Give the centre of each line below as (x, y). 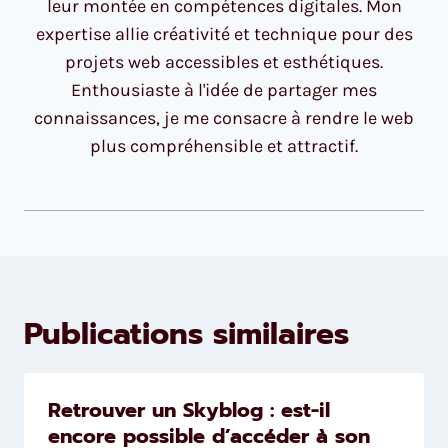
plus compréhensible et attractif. (224, 146)
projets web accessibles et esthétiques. (224, 62)
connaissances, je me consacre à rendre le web (224, 118)
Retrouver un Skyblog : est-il (189, 410)
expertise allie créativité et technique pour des (224, 34)
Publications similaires (186, 334)
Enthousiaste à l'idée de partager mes (224, 90)
